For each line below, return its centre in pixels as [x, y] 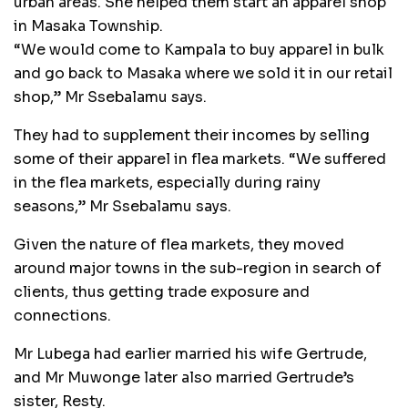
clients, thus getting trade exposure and [162, 292]
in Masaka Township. [88, 26]
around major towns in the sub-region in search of [198, 269]
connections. [62, 316]
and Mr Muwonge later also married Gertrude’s [184, 378]
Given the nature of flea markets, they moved [179, 245]
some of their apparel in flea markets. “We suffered [200, 159]
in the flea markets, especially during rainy [167, 183]
